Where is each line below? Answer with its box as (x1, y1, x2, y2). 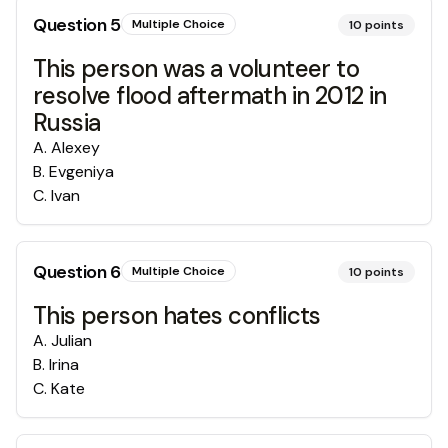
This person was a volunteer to (33, 53, 359, 84)
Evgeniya (49, 161, 114, 182)
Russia (33, 107, 101, 138)
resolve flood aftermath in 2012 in (33, 80, 387, 111)
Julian (51, 330, 92, 351)
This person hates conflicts (33, 300, 321, 331)
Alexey (51, 137, 100, 158)
